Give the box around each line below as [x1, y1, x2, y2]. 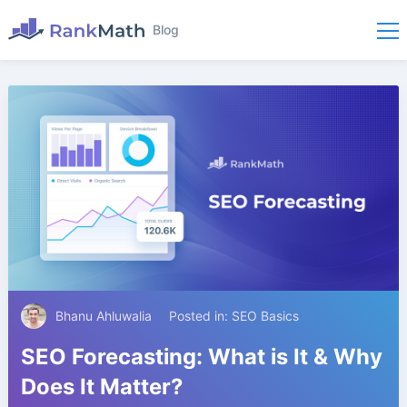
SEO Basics [231, 308, 299, 324]
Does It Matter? [20, 373, 183, 401]
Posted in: [168, 308, 232, 324]
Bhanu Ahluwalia [55, 308, 152, 324]
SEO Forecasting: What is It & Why [20, 343, 382, 371]
